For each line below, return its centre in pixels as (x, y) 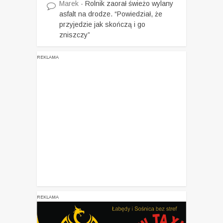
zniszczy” (75, 35)
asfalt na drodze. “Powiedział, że (111, 14)
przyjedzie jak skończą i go (102, 25)
